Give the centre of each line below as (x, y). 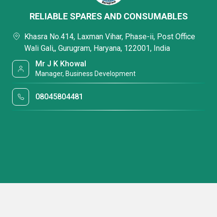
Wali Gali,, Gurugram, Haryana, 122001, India (97, 48)
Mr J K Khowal (61, 64)
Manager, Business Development (86, 74)
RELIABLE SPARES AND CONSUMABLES (108, 16)
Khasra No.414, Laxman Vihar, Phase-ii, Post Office (110, 37)
